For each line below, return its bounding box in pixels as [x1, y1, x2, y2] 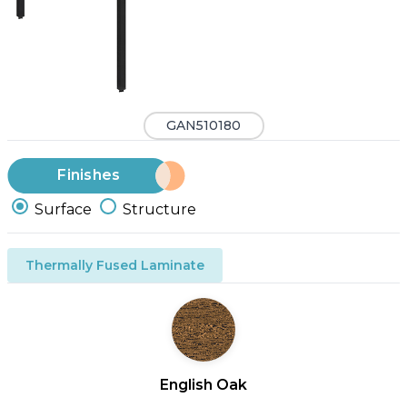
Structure [123, 200, 196, 218]
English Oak [160, 375, 247, 393]
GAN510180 [166, 117, 241, 134]
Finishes [57, 166, 121, 184]
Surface [35, 200, 92, 218]
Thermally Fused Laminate [25, 256, 204, 273]
